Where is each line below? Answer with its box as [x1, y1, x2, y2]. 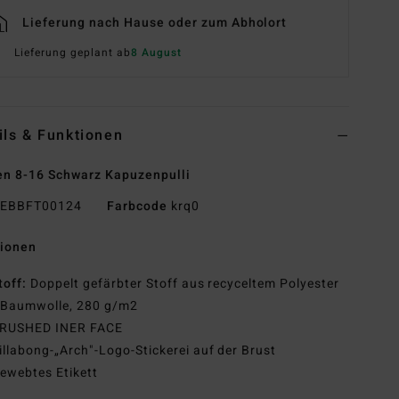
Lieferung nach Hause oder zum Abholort [22, 13, 288, 33]
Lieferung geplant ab [14, 45, 131, 61]
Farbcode [106, 197, 167, 216]
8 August [130, 45, 182, 61]
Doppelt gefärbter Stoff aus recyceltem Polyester [27, 274, 340, 294]
